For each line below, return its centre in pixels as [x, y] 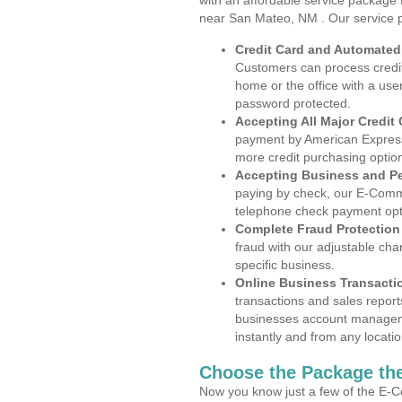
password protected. [293, 103]
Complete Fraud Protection [318, 229]
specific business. [285, 265]
